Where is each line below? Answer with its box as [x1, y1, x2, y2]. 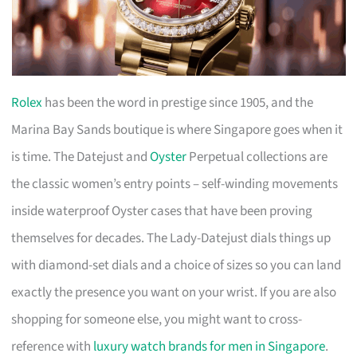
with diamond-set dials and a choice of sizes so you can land [11, 255, 342, 275]
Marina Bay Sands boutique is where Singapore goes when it [11, 120, 343, 139]
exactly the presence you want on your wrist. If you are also [11, 282, 337, 302]
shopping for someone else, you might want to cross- [11, 309, 303, 329]
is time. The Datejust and [11, 147, 151, 167]
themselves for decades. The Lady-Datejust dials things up [11, 228, 331, 248]
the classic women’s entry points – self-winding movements [11, 174, 339, 194]
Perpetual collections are [186, 147, 328, 167]
